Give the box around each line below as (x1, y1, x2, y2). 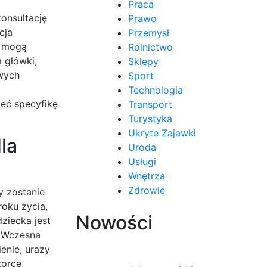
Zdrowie (128, 184, 165, 196)
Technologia (128, 83, 183, 96)
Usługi (128, 155, 156, 167)
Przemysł (128, 26, 169, 39)
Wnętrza (128, 169, 165, 182)
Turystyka (128, 112, 172, 125)
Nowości (76, 210, 153, 234)
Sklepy (128, 55, 159, 67)
